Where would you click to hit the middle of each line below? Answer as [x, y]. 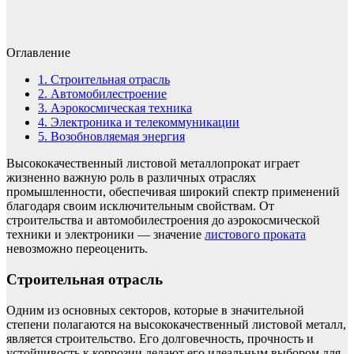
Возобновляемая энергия [116, 137]
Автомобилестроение [107, 94]
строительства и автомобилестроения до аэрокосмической [163, 220]
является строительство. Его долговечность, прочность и [160, 338]
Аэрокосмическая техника [120, 108]
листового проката [255, 235]
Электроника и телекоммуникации [143, 122]
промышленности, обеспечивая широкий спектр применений [173, 192]
